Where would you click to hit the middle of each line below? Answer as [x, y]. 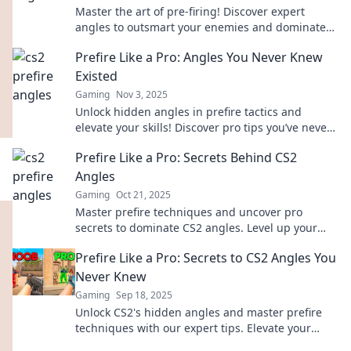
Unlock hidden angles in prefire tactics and [188, 112]
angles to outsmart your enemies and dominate [201, 27]
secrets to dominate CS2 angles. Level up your [196, 228]
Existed [96, 76]
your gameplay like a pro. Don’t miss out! [182, 43]
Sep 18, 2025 [144, 295]
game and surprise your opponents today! [186, 243]
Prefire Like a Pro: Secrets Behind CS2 [186, 157]
